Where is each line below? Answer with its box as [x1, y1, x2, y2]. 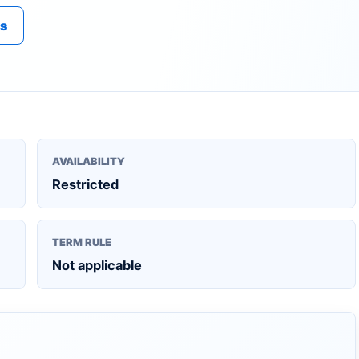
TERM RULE [52, 236, 111, 248]
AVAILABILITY [52, 155, 125, 167]
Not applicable [52, 257, 142, 273]
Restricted [52, 176, 119, 192]
